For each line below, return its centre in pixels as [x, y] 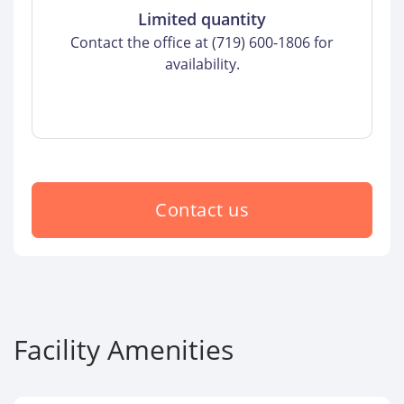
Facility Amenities [124, 350]
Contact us [202, 210]
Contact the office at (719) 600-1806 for [202, 43]
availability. [202, 64]
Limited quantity [202, 19]
